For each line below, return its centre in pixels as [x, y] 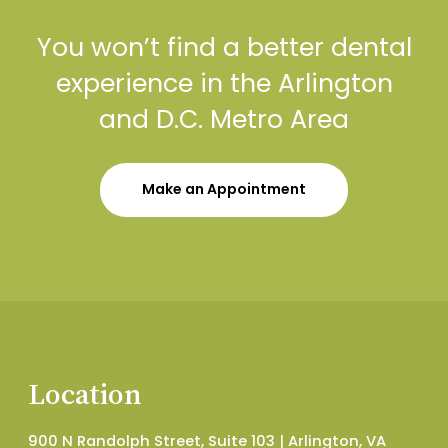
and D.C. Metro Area [224, 120]
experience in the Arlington [224, 84]
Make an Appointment [224, 189]
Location [85, 393]
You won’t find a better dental [224, 48]
